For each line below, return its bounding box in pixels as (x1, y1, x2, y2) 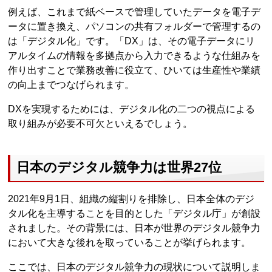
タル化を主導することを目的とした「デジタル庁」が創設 (8, 208, 261, 219)
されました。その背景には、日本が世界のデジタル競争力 (8, 223, 261, 234)
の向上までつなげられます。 (8, 79, 135, 90)
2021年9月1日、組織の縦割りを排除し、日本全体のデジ (8, 194, 255, 205)
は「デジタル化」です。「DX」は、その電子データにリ (8, 35, 256, 46)
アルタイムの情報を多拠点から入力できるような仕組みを (8, 50, 261, 61)
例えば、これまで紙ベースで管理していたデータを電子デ (8, 6, 261, 17)
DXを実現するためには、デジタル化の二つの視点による (8, 103, 256, 114)
